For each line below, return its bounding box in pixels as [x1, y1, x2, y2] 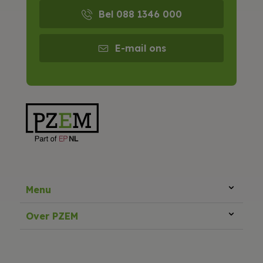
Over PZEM [26, 210, 79, 222]
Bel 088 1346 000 [99, 8, 182, 20]
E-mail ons [114, 42, 166, 54]
